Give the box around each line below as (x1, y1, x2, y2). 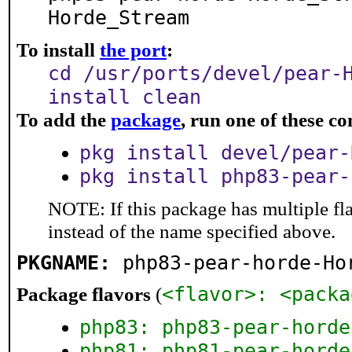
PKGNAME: (16, 251, 111, 274)
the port (100, 38, 167, 60)
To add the (16, 108, 111, 130)
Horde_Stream (48, 5, 189, 29)
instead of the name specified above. (48, 220, 335, 242)
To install (16, 38, 100, 60)
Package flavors (16, 283, 151, 305)
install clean (48, 85, 201, 108)
